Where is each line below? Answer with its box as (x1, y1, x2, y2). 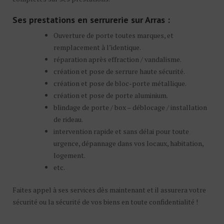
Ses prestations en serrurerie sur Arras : (12, 14, 170, 25)
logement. (53, 150, 85, 160)
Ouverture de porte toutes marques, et (53, 30, 173, 40)
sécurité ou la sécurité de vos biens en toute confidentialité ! (12, 197, 198, 206)
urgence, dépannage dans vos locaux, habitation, (53, 138, 203, 148)
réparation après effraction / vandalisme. (53, 54, 181, 64)
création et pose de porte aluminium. (53, 90, 168, 100)
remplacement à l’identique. (53, 42, 141, 52)
